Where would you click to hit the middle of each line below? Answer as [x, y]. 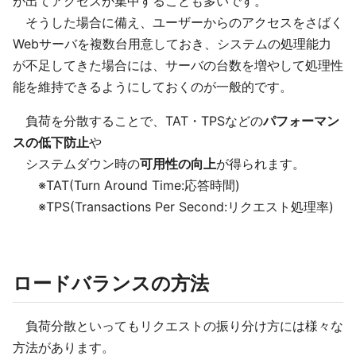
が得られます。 [261, 164]
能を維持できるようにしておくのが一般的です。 [153, 87]
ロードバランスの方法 [111, 283]
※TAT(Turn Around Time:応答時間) [126, 185]
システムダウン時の [76, 164]
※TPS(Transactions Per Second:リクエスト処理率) [173, 207]
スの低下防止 [51, 142]
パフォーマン [301, 121]
